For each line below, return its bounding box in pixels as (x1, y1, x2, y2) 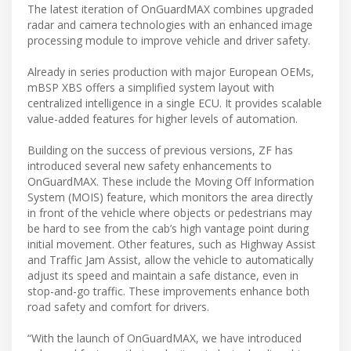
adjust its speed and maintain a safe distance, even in (27, 267, 299, 283)
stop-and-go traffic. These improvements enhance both (27, 283, 309, 299)
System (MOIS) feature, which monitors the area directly (27, 189, 313, 204)
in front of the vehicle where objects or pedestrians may (27, 204, 312, 220)
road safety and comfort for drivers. (27, 299, 209, 314)
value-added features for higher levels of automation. (27, 110, 298, 126)
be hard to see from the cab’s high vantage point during (27, 220, 309, 236)
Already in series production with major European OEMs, (27, 63, 314, 79)
